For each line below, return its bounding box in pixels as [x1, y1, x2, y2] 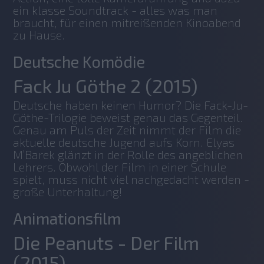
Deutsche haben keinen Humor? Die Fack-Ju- [13, 97, 249, 112]
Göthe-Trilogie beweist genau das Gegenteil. [13, 110, 243, 124]
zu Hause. [13, 27, 65, 42]
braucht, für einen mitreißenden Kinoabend [13, 15, 242, 29]
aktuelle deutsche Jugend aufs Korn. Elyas [13, 134, 235, 149]
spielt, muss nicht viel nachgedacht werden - [13, 171, 250, 186]
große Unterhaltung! [13, 184, 126, 199]
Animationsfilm [13, 208, 121, 227]
